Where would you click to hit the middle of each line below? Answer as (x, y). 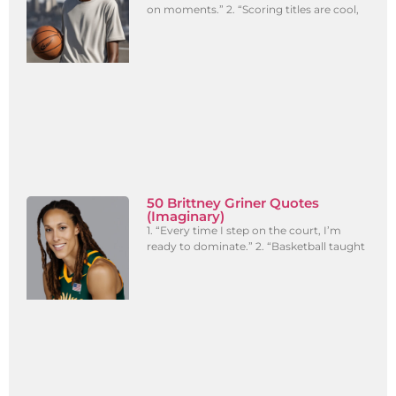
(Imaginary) (186, 217)
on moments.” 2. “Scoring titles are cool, (253, 10)
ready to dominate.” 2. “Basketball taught (256, 247)
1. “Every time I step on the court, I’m (244, 231)
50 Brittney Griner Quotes (233, 203)
